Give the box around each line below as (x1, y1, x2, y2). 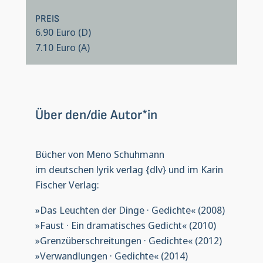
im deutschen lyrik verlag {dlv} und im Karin (35, 162, 223, 176)
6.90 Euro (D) (35, 25, 91, 39)
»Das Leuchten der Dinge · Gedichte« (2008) (35, 203, 225, 217)
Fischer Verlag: (35, 177, 99, 191)
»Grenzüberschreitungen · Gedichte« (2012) (35, 233, 222, 247)
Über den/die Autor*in (35, 106, 157, 123)
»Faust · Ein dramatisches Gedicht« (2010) (35, 218, 216, 232)
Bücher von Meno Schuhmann (35, 147, 164, 161)
